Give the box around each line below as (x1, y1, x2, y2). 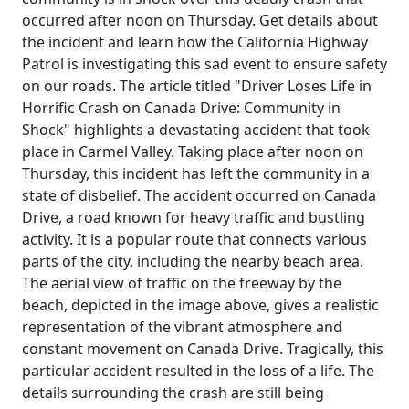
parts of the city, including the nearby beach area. (22, 251, 363, 271)
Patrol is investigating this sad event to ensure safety (22, 54, 387, 74)
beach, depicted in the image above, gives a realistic (22, 295, 379, 315)
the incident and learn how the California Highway (22, 32, 368, 52)
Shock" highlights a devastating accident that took (22, 120, 370, 140)
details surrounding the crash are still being (22, 383, 324, 403)
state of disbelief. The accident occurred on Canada (22, 185, 376, 205)
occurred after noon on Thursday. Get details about (22, 10, 378, 30)
